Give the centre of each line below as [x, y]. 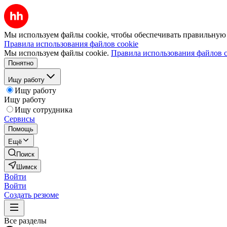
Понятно [21, 63]
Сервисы [20, 119]
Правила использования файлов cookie [71, 44]
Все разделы [25, 221]
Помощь [21, 129]
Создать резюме [31, 195]
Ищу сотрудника [44, 110]
